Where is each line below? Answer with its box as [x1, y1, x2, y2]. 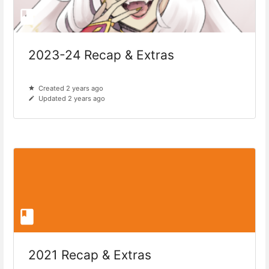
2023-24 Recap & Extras [28, 47, 175, 63]
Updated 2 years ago [38, 94, 106, 103]
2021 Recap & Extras [28, 247, 151, 263]
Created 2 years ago [38, 84, 104, 93]
